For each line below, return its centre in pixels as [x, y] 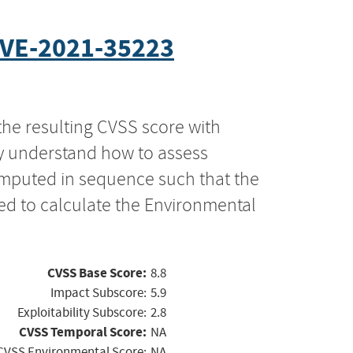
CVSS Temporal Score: [83, 332]
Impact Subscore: [98, 292]
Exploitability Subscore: [82, 312]
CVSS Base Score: [97, 273]
